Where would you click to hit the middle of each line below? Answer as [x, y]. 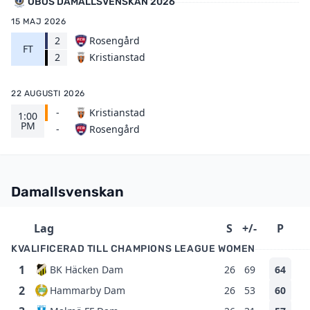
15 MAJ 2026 [39, 21]
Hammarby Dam [88, 290]
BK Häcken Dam [86, 270]
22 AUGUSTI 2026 [48, 93]
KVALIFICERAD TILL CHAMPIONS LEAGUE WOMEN [133, 249]
